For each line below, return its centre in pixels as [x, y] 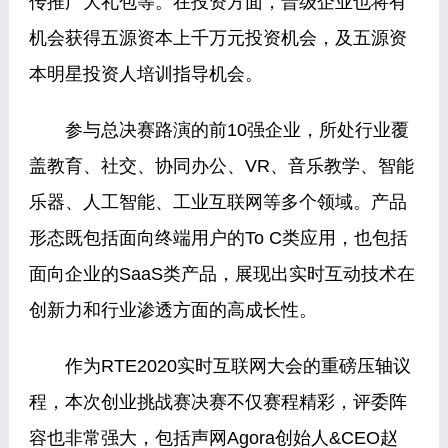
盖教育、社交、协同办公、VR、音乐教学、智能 [221, 166]
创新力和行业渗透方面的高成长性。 [172, 310]
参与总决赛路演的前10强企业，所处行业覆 [218, 130]
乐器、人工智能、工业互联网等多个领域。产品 [217, 202]
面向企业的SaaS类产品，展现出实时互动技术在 [221, 274]
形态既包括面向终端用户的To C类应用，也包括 [218, 238]
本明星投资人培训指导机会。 [145, 74]
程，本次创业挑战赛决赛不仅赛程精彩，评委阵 [217, 402]
